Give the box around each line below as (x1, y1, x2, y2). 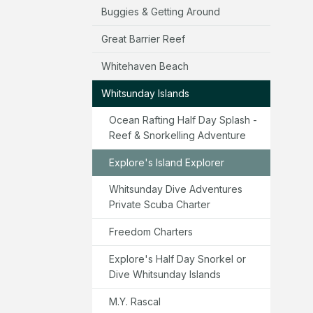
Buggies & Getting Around (101, 5, 220, 17)
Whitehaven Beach (101, 59, 189, 72)
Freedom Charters (109, 225, 193, 238)
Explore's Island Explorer (109, 156, 224, 168)
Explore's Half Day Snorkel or (109, 252, 246, 265)
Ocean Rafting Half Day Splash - (109, 113, 257, 126)
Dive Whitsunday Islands (109, 268, 221, 280)
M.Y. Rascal (109, 295, 161, 307)
